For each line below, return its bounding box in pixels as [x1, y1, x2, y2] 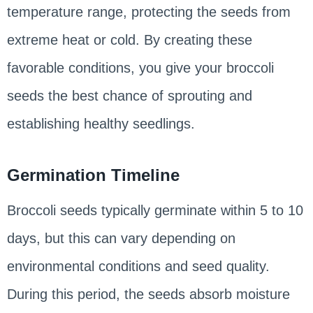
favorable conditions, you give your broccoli [6, 60, 274, 76]
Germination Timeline [6, 166, 180, 185]
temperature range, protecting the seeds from [6, 4, 291, 20]
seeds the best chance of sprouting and [6, 88, 252, 104]
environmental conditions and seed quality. [6, 259, 270, 275]
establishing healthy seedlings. [6, 116, 195, 132]
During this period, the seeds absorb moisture [6, 286, 290, 303]
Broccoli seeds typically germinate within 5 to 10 [6, 203, 303, 219]
